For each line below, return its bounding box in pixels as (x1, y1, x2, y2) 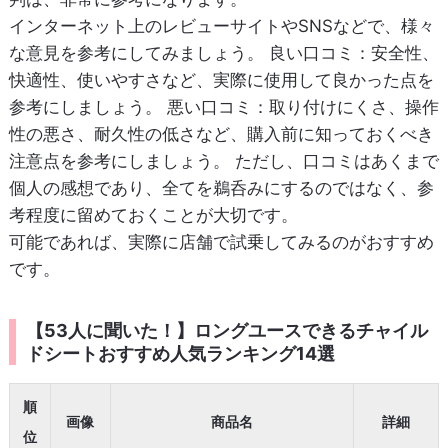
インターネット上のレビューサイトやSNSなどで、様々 (8, 16, 435, 37)
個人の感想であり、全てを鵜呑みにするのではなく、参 (8, 178, 434, 199)
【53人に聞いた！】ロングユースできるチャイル (25, 320, 428, 342)
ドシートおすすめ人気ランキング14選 (25, 343, 335, 365)
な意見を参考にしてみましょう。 (8, 43, 269, 64)
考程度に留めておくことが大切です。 (8, 205, 298, 226)
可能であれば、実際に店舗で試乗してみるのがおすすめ (8, 232, 434, 253)
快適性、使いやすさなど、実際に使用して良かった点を (8, 70, 434, 91)
